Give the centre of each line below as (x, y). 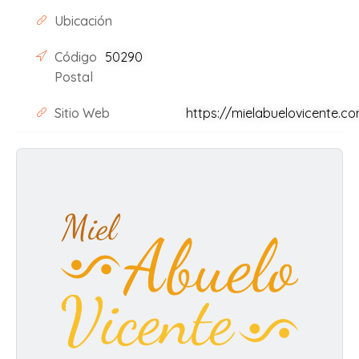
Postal (73, 77)
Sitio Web (82, 113)
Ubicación (83, 21)
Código (75, 57)
